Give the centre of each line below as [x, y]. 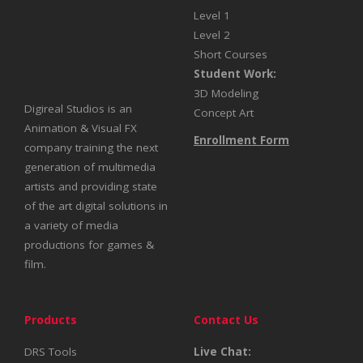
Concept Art [224, 113]
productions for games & [89, 245]
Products [51, 320]
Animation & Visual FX [81, 128]
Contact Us [226, 320]
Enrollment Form [241, 140]
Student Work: [235, 74]
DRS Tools [51, 352]
